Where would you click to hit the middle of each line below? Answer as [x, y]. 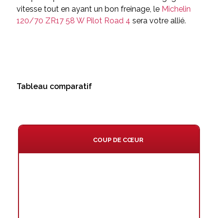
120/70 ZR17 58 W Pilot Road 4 [73, 21]
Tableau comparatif [54, 87]
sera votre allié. [158, 21]
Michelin [176, 9]
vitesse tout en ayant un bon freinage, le [89, 9]
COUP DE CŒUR [118, 140]
